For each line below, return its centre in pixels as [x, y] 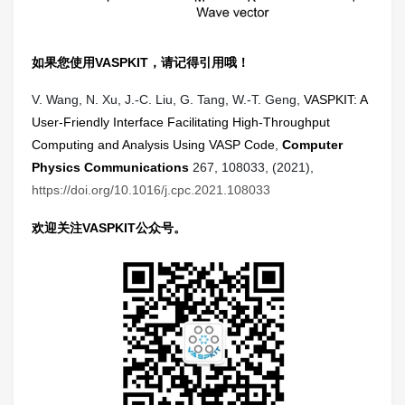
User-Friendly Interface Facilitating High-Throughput [181, 122]
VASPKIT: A [335, 100]
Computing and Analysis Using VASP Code [153, 145]
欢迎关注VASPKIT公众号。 [109, 228]
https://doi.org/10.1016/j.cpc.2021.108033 [151, 190]
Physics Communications [110, 168]
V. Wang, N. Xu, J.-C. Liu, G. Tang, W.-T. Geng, [168, 100]
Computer [312, 145]
